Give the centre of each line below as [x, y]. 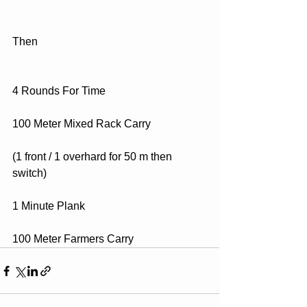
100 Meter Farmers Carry [73, 239]
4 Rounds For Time [59, 91]
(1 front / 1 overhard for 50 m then [94, 157]
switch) [29, 173]
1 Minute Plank [49, 206]
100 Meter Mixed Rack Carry [82, 124]
